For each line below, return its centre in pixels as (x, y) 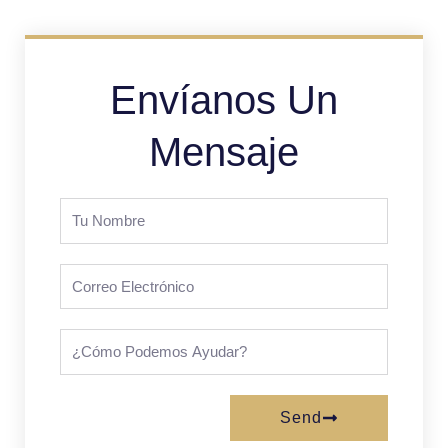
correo (79, 273)
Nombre (83, 231)
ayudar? (82, 385)
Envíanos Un (224, 100)
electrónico (93, 296)
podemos (88, 362)
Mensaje (224, 152)
